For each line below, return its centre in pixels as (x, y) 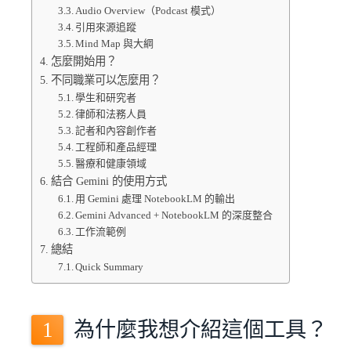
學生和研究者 (106, 98)
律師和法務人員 (111, 114)
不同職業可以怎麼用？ (105, 80)
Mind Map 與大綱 (115, 43)
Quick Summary (110, 267)
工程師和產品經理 (116, 147)
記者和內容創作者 (116, 130)
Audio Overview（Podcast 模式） (148, 11)
